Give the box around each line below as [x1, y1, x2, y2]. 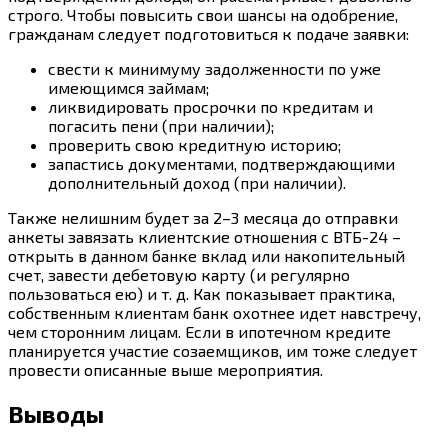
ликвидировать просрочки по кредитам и [48, 97, 373, 117]
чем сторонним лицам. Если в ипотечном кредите [8, 322, 391, 342]
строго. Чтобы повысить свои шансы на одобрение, [8, 5, 398, 25]
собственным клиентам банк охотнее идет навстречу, [8, 303, 421, 323]
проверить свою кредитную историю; [48, 135, 341, 155]
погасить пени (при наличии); [48, 116, 274, 136]
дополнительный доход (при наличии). [48, 173, 346, 193]
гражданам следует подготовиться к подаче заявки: [8, 24, 409, 44]
